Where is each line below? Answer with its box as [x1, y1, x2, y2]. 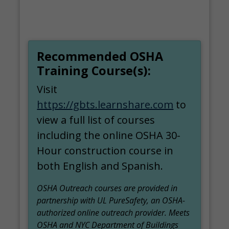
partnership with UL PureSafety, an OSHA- [37, 195, 186, 206]
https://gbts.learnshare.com [37, 98, 174, 111]
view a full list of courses [37, 113, 155, 127]
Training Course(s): [37, 62, 151, 79]
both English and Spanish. [37, 159, 164, 173]
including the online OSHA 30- [37, 128, 181, 142]
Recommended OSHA [37, 48, 164, 64]
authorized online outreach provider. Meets [37, 207, 190, 218]
